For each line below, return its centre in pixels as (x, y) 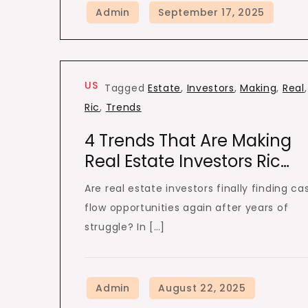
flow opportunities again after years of (187, 208)
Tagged (126, 88)
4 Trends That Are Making (188, 141)
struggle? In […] (125, 227)
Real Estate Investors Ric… (187, 161)
